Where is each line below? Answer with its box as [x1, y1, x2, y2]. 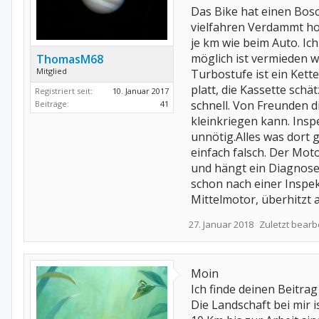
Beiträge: [35, 98, 69, 109]
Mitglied [36, 66, 67, 76]
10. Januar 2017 [113, 85, 169, 96]
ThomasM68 [36, 51, 103, 67]
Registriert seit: [35, 85, 93, 96]
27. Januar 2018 [189, 218, 253, 231]
